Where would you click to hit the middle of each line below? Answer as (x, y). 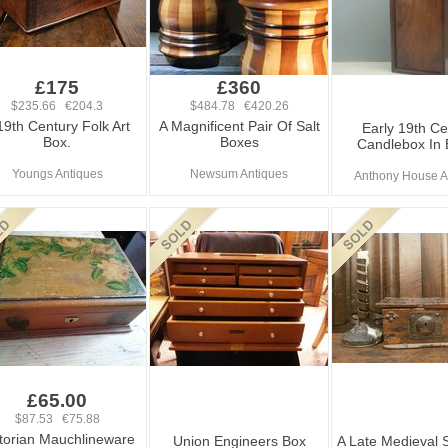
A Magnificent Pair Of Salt (239, 126)
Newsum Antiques (239, 174)
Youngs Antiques (57, 174)
